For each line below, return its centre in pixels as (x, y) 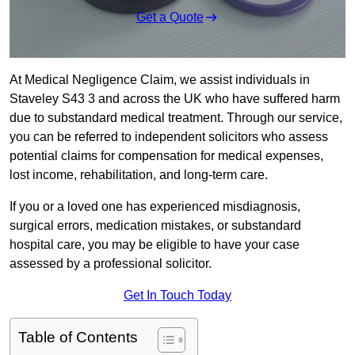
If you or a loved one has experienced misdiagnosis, (155, 207)
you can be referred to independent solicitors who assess (169, 137)
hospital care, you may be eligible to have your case (155, 245)
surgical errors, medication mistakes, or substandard (155, 226)
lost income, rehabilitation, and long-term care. (139, 175)
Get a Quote (170, 17)
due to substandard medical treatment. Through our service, (176, 118)
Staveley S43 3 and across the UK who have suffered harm (175, 99)
